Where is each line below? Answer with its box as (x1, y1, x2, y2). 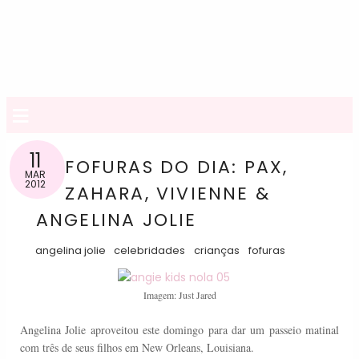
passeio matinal (268, 321, 340, 337)
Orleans (165, 339, 200, 355)
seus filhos (75, 339, 122, 355)
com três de (19, 339, 72, 355)
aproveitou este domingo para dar (86, 321, 247, 337)
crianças (194, 242, 240, 258)
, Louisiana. (200, 339, 254, 355)
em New (124, 339, 163, 355)
